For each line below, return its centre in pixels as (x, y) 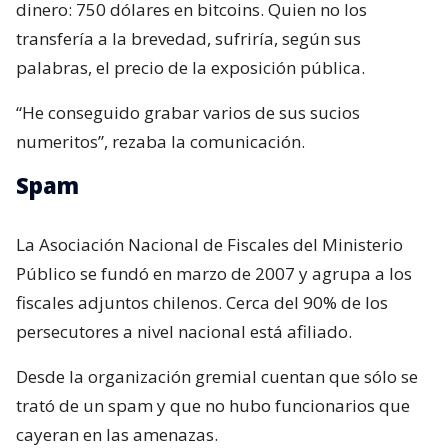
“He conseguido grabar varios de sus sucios (188, 113)
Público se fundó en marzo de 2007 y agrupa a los (214, 274)
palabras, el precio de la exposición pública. (190, 68)
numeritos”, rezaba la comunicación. (160, 142)
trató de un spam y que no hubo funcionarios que (213, 406)
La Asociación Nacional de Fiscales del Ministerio (209, 245)
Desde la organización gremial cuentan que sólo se (217, 377)
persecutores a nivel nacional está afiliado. (184, 332)
